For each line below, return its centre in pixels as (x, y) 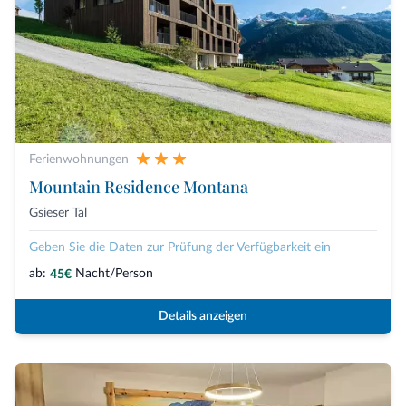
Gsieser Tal (58, 213)
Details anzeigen (203, 317)
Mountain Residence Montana (139, 187)
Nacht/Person (114, 274)
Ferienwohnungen (79, 159)
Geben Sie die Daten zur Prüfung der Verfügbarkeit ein (180, 248)
